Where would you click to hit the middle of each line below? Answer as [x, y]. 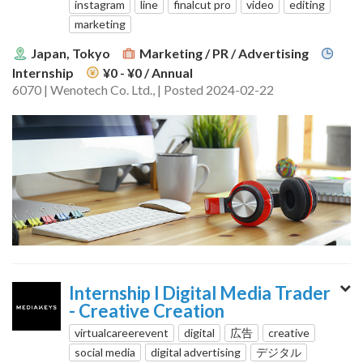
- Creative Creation [147, 311]
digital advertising [196, 352]
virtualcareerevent [122, 333]
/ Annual [169, 72]
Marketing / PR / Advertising [224, 53]
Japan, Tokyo [70, 53]
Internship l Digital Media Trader [200, 293]
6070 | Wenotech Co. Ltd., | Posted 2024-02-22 [143, 90]
